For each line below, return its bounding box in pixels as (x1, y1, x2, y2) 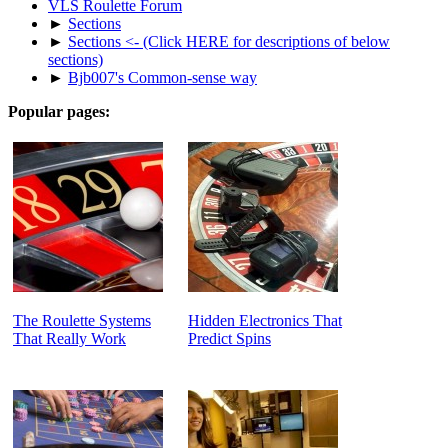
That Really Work (13, 329, 126, 347)
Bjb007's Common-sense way (68, 68, 257, 86)
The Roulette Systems (13, 311, 151, 329)
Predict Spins (188, 329, 271, 347)
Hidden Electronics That (188, 311, 342, 329)
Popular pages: (8, 102, 110, 120)
